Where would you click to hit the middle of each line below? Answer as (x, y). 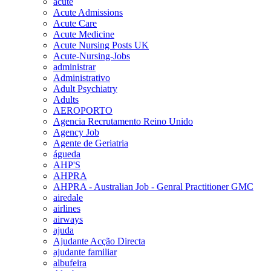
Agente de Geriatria (91, 143)
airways (68, 219)
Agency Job (76, 132)
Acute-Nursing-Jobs (92, 56)
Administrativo (82, 77)
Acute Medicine (84, 34)
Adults (66, 99)
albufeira (70, 263)
